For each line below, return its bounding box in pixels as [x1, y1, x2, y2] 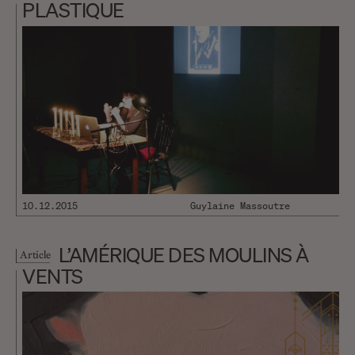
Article [20, 246, 51, 261]
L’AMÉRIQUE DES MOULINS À [58, 242, 309, 268]
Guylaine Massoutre [190, 200, 290, 212]
